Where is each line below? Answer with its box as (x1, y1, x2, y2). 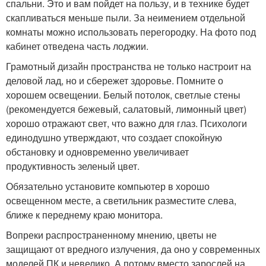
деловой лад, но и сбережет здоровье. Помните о (6, 74, 223, 87)
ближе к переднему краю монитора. (6, 208, 163, 221)
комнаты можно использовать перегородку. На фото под (6, 25, 256, 39)
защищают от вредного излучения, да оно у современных (6, 242, 260, 256)
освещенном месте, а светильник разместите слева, (6, 194, 236, 207)
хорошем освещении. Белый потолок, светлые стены (6, 88, 240, 102)
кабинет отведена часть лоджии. (6, 39, 148, 53)
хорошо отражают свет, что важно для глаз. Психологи (6, 116, 247, 130)
